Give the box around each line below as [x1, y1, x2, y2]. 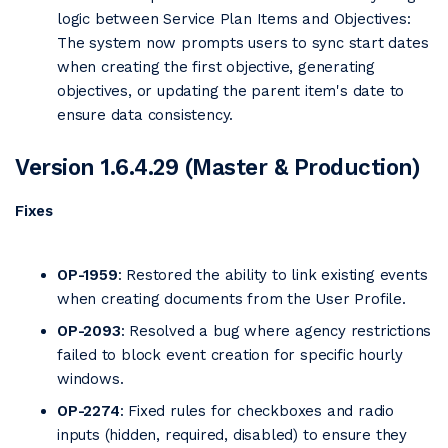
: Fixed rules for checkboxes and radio [119, 402, 395, 420]
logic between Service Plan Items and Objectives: [57, 10, 411, 28]
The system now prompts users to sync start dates [57, 34, 429, 52]
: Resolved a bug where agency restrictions [120, 322, 432, 340]
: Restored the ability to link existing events [117, 266, 428, 284]
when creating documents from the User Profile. [57, 290, 406, 308]
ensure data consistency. [57, 106, 234, 124]
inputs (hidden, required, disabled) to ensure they [57, 426, 407, 444]
